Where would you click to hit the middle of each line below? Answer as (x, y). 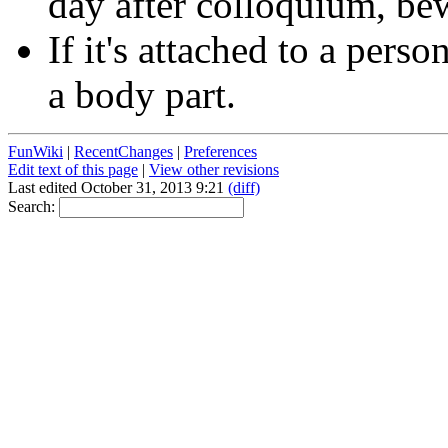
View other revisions (214, 170)
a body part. (142, 95)
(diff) (244, 188)
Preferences (220, 152)
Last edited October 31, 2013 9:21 (118, 188)
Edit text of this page (73, 170)
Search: (33, 207)
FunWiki (35, 152)
